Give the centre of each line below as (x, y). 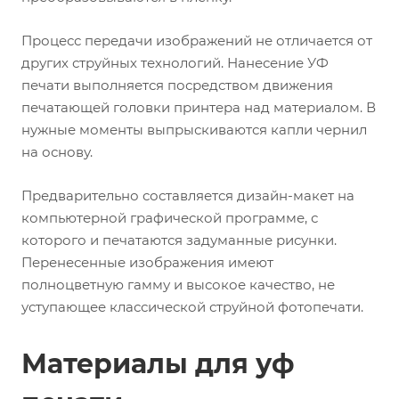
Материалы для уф (158, 364)
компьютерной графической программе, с (170, 218)
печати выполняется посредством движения (177, 85)
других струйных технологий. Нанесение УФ (175, 63)
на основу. (57, 152)
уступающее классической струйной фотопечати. (192, 307)
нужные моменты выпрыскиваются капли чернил (194, 130)
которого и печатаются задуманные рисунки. (179, 240)
